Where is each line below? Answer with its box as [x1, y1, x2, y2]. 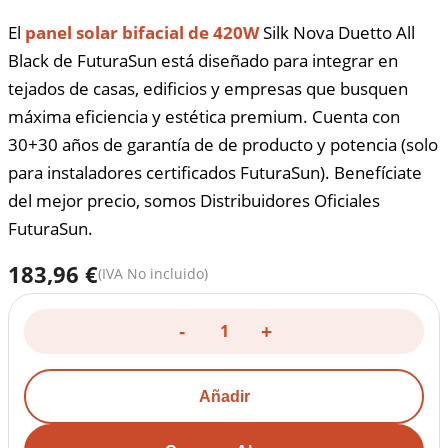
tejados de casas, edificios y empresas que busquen [8, 77, 408, 100]
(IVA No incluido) [98, 264, 208, 283]
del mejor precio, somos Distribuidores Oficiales [8, 189, 380, 212]
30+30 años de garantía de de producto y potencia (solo [8, 133, 438, 156]
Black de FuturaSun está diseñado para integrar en [8, 49, 398, 72]
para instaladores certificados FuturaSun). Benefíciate [8, 161, 422, 184]
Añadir [198, 388, 250, 405]
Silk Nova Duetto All [259, 21, 415, 44]
